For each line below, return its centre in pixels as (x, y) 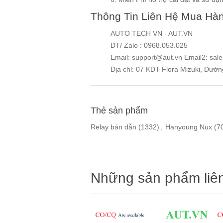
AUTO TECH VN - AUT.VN (153, 34)
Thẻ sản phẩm (119, 111)
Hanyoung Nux (189, 127)
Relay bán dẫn (113, 127)
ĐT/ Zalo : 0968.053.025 (149, 46)
